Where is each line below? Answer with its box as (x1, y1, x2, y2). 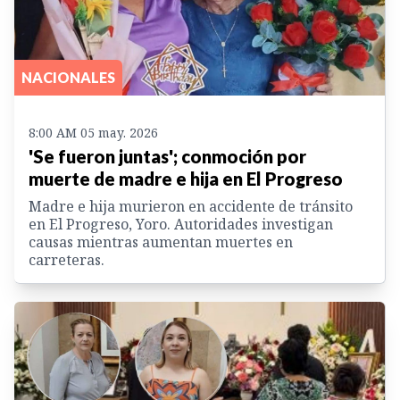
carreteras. (29, 250, 104, 271)
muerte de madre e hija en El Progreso (29, 168, 343, 190)
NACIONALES (21, 69, 115, 87)
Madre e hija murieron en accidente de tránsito (29, 196, 353, 217)
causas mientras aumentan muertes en (29, 232, 293, 253)
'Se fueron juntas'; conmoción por (29, 146, 306, 168)
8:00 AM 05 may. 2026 (29, 124, 158, 142)
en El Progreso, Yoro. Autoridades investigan (29, 214, 333, 235)
